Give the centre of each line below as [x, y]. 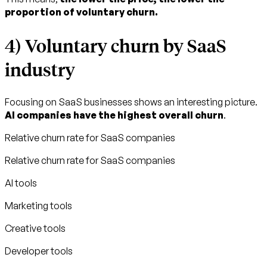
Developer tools [39, 251]
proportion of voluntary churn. [81, 12]
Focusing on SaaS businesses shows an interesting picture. [131, 102]
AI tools [21, 183]
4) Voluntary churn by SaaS [116, 45]
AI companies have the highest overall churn [114, 115]
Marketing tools [38, 206]
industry [40, 69]
